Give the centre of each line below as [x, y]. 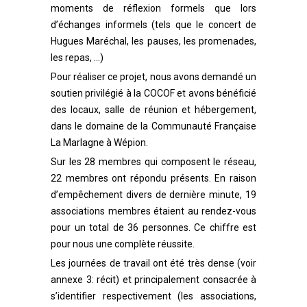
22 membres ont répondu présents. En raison [153, 178]
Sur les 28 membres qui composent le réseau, [153, 162]
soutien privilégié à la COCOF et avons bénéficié [153, 93]
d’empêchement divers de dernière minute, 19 [153, 195]
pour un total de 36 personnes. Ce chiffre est [153, 228]
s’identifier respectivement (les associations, [153, 296]
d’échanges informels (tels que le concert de [153, 25]
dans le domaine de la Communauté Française [153, 126]
